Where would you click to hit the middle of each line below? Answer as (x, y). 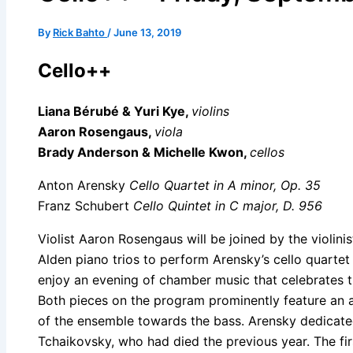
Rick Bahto (80, 32)
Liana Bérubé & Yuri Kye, (115, 111)
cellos (267, 152)
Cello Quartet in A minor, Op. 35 (225, 186)
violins (210, 111)
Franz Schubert (85, 206)
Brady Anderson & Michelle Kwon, (144, 152)
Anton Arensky (84, 186)
